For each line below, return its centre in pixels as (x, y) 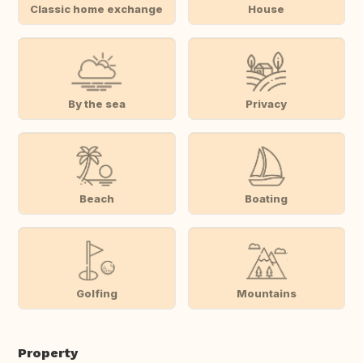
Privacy (267, 103)
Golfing (96, 293)
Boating (267, 198)
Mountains (266, 293)
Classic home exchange (97, 9)
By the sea (96, 103)
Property (48, 353)
